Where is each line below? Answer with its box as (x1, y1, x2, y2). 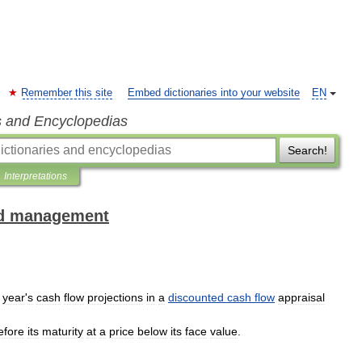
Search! (287, 144, 327, 157)
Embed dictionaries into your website (128, 87, 300, 99)
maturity (42, 325, 83, 338)
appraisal (278, 291, 325, 304)
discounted (168, 291, 224, 304)
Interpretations (4, 170, 67, 182)
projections (87, 291, 143, 304)
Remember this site (21, 87, 112, 99)
